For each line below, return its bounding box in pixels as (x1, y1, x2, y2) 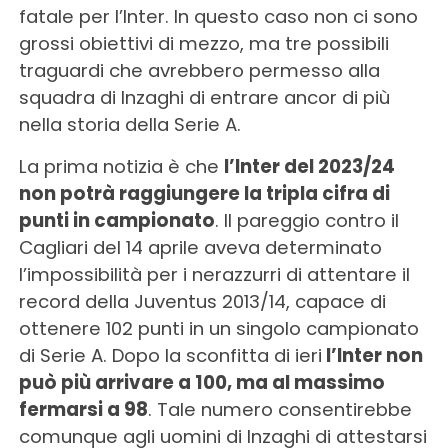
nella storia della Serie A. (18, 111, 241, 137)
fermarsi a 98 (18, 396, 148, 422)
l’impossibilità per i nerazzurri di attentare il (18, 261, 410, 287)
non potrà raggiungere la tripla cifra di (18, 180, 390, 206)
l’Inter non (321, 342, 423, 368)
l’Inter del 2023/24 (223, 153, 395, 179)
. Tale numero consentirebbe (147, 396, 412, 422)
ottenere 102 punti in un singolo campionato (18, 315, 419, 341)
